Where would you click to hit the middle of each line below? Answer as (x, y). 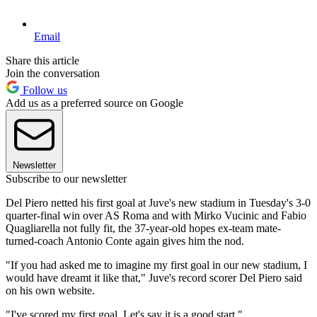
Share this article (42, 61)
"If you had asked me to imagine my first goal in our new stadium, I (156, 265)
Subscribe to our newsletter (66, 179)
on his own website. (50, 291)
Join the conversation (53, 74)
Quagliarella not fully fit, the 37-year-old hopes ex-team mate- (143, 229)
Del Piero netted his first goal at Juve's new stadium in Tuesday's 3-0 (158, 203)
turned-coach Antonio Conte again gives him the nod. (125, 241)
